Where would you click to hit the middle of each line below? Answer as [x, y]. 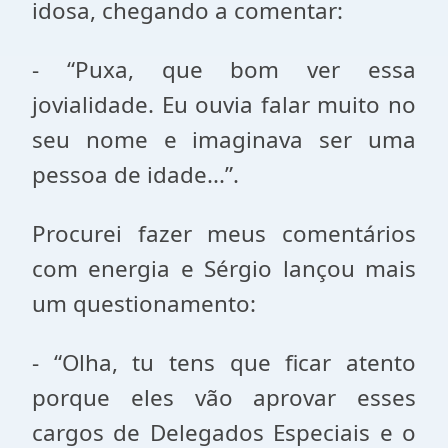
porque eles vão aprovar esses [224, 397]
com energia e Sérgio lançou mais [224, 268]
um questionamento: [144, 303]
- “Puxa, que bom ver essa [224, 69]
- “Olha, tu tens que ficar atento [224, 362]
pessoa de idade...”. [135, 174]
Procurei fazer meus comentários [224, 233]
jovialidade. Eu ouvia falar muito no [224, 104]
